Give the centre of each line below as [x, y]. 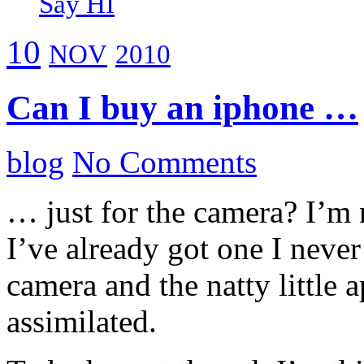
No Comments [165, 162]
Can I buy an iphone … [182, 107]
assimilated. [82, 321]
